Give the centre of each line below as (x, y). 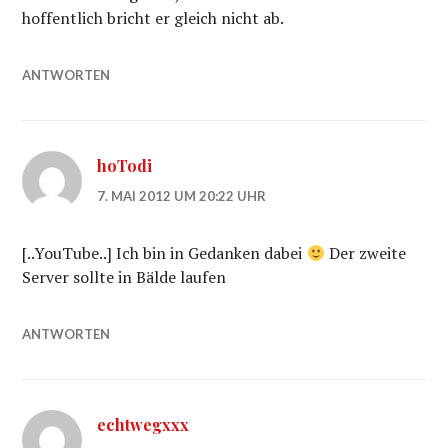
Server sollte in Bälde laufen (124, 277)
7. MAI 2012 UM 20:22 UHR (182, 196)
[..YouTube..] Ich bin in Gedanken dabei (164, 253)
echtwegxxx (143, 424)
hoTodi (125, 165)
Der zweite (365, 253)
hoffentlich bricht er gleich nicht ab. (153, 18)
